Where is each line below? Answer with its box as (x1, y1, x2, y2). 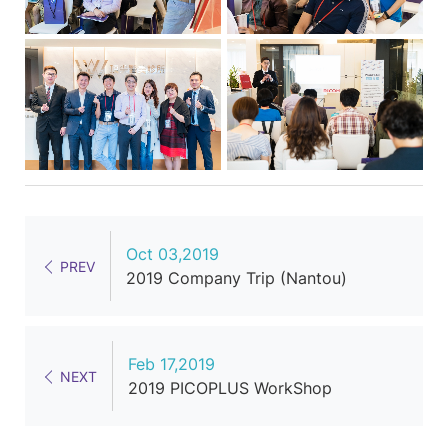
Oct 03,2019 (126, 243, 219, 264)
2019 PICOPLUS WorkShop (128, 377, 332, 398)
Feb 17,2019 (128, 353, 215, 374)
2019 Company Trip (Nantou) (126, 267, 347, 288)
